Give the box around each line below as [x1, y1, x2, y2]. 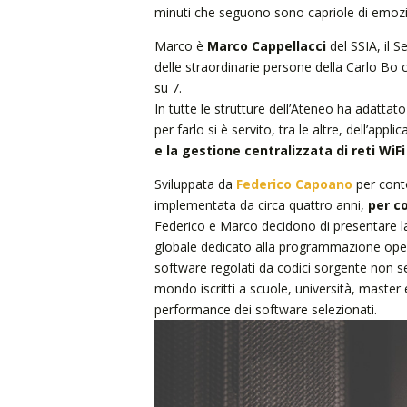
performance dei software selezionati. [154, 301, 377, 318]
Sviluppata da [154, 175, 236, 193]
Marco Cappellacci [206, 37, 326, 55]
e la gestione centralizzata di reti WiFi [154, 142, 405, 159]
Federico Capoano [235, 175, 352, 193]
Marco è [154, 37, 207, 55]
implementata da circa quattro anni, [154, 196, 368, 213]
